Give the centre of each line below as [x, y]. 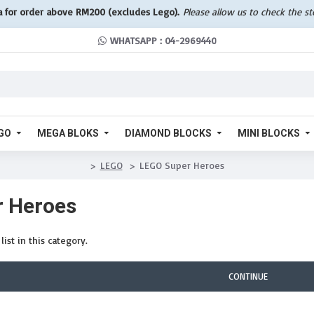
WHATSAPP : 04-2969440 [163, 40]
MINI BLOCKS [269, 133]
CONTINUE [248, 276]
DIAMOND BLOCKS [168, 133]
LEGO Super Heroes [182, 165]
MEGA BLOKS [68, 133]
